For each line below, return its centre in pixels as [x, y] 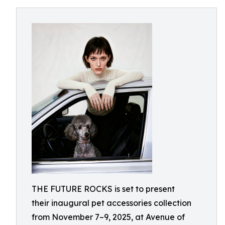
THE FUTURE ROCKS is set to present [103, 189]
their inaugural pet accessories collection [111, 203]
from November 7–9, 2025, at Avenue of [108, 217]
